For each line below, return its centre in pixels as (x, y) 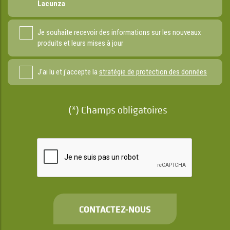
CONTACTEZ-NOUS (115, 209)
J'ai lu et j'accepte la (68, 72)
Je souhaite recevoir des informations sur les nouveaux (119, 33)
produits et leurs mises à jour (80, 43)
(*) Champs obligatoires (118, 110)
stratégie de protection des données (153, 72)
